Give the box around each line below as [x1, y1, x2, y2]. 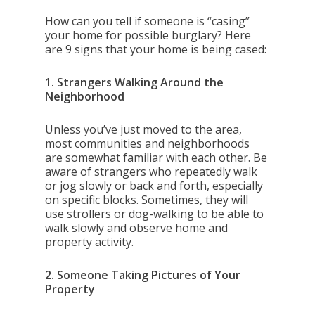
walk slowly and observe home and [45, 220, 229, 236]
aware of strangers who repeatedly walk [45, 164, 258, 179]
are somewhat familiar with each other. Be [45, 150, 268, 165]
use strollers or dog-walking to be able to [45, 206, 264, 221]
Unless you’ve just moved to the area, [45, 122, 243, 137]
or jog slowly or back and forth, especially [45, 178, 264, 193]
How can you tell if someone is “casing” [45, 13, 250, 29]
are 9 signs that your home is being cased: [45, 41, 267, 57]
